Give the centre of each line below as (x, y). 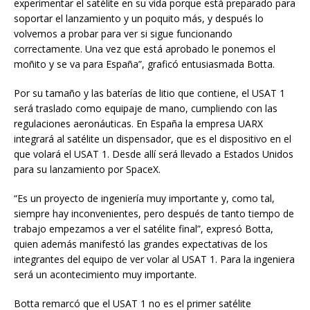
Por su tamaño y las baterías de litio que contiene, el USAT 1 (149, 93)
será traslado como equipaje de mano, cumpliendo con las (146, 108)
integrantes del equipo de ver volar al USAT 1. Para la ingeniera (154, 259)
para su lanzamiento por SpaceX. (87, 169)
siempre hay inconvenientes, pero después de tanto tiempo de (154, 213)
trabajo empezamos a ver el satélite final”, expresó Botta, (144, 228)
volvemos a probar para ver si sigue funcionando (123, 33)
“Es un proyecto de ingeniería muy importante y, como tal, (144, 198)
